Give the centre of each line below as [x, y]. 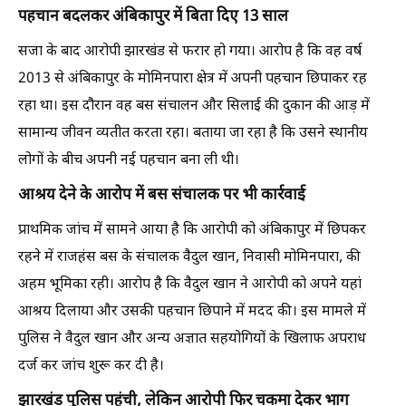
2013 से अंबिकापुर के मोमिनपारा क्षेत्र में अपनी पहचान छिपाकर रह [193, 79]
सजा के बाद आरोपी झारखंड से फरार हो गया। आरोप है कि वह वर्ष [190, 52]
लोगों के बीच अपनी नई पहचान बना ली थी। [129, 161]
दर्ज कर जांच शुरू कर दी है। [91, 367]
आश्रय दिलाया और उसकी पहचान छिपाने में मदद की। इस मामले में [192, 312]
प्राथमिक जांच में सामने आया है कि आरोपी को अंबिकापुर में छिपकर [192, 231]
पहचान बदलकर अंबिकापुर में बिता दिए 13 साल [153, 17]
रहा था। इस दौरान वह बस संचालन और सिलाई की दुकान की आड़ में [194, 106]
